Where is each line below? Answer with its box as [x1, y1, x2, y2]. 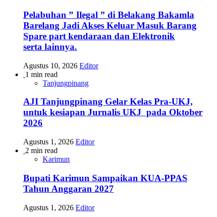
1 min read [25, 70, 58, 78]
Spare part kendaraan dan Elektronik [23, 31, 175, 41]
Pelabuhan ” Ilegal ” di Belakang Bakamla [23, 9, 194, 20]
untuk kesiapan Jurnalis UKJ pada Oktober [23, 107, 202, 118]
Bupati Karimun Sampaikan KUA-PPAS [23, 172, 187, 183]
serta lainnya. [23, 41, 77, 52]
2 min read [25, 146, 58, 155]
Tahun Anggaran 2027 [23, 183, 114, 194]
